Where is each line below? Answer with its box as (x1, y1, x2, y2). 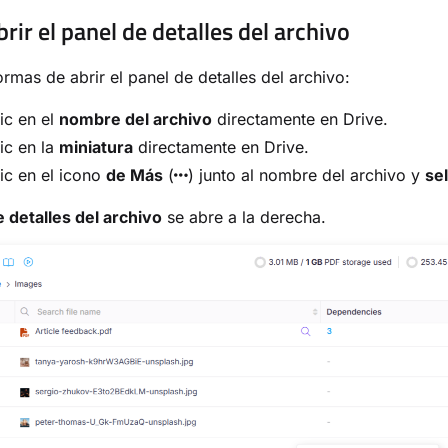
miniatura (59, 137, 133, 157)
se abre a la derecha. (162, 207, 326, 227)
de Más (106, 165, 163, 185)
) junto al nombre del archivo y (188, 165, 425, 185)
